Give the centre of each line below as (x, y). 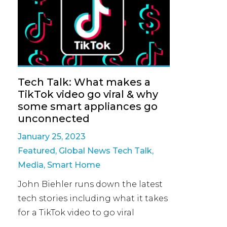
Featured (36, 150)
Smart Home (74, 165)
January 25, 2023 (52, 136)
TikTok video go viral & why (88, 94)
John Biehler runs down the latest (90, 184)
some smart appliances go (88, 106)
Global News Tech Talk (105, 150)
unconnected (54, 118)
